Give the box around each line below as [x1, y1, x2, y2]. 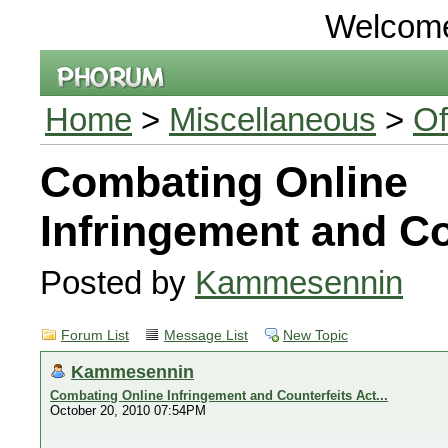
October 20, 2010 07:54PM [50, 403, 206, 418]
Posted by [40, 264, 195, 301]
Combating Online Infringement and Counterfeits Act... [50, 388, 388, 403]
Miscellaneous [169, 101, 376, 138]
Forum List [61, 328, 129, 343]
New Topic [283, 328, 348, 343]
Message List [164, 328, 248, 343]
